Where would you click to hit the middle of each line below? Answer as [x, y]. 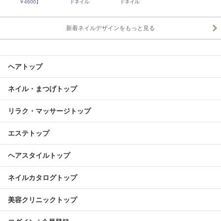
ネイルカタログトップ [42, 178]
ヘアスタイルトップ [39, 155]
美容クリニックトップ [42, 200]
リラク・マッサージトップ [49, 111]
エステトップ [29, 133]
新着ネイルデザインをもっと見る [110, 28]
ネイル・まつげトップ [42, 89]
